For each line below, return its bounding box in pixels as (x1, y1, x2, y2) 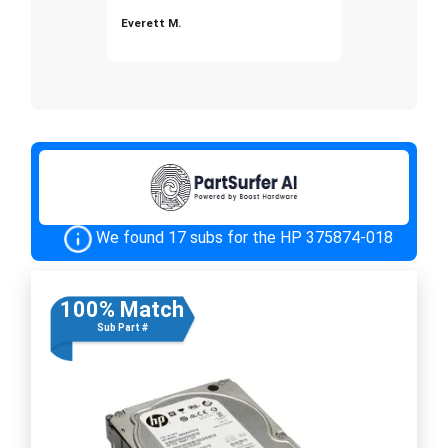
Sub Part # (96, 321, 148, 333)
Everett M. (120, 15, 181, 30)
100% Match (60, 296, 184, 322)
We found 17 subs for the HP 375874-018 (95, 227, 393, 247)
